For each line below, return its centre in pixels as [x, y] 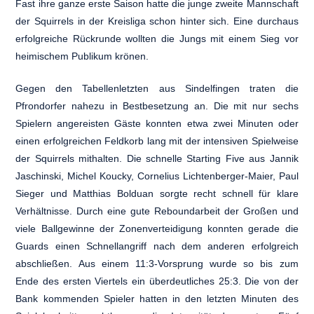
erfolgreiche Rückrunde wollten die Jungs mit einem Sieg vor [157, 38]
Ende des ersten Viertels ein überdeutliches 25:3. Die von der [157, 281]
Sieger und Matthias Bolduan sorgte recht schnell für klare [157, 193]
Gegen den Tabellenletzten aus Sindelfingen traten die [157, 88]
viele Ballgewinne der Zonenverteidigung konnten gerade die [157, 228]
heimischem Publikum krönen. [82, 56]
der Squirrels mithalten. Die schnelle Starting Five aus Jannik [157, 158]
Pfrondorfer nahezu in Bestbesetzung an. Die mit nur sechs [157, 105]
